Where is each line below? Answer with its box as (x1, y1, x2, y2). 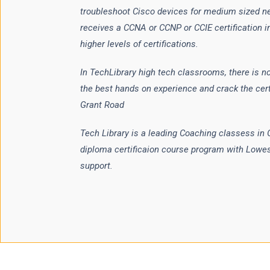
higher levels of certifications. (80, 38, 198, 49)
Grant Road (80, 99, 124, 110)
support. (80, 160, 113, 171)
